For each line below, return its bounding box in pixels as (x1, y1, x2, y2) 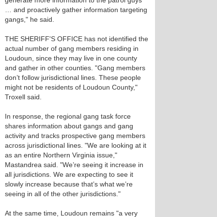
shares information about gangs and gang (5, 122, 133, 130)
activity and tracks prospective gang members (5, 132, 145, 139)
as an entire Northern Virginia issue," (5, 151, 117, 159)
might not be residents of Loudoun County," (5, 83, 138, 91)
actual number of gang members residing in (5, 45, 139, 52)
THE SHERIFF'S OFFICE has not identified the (5, 35, 148, 43)
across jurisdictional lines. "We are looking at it (5, 141, 146, 149)
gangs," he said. (5, 15, 54, 23)
